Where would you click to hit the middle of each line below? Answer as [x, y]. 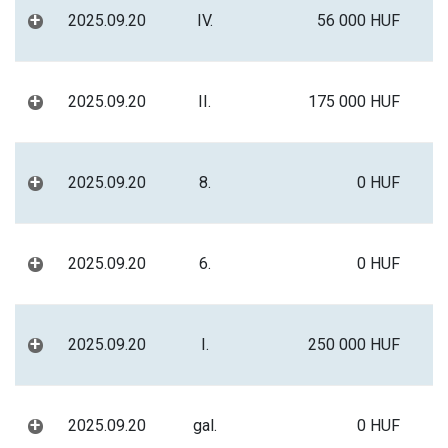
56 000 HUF [358, 20]
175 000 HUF [354, 101]
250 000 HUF [354, 344]
